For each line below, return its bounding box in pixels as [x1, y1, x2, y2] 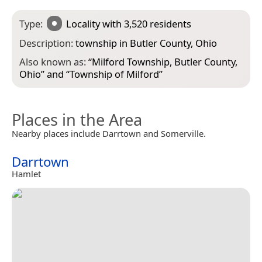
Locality [66, 16, 101, 30]
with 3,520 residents [100, 16, 192, 30]
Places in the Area [12, 109, 142, 131]
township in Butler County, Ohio [75, 36, 217, 50]
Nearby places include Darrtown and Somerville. [12, 127, 206, 140]
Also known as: [19, 55, 88, 69]
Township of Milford [70, 67, 159, 81]
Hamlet [12, 168, 41, 180]
